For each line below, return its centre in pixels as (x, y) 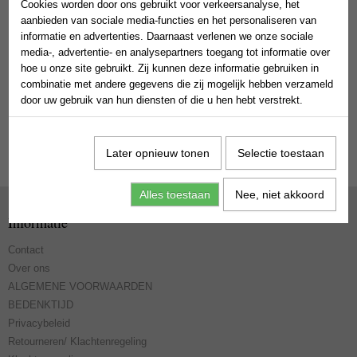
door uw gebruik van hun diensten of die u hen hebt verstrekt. (162, 100)
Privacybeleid (39, 323)
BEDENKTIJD (41, 305)
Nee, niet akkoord (279, 194)
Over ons (29, 268)
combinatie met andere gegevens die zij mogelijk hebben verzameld (177, 84)
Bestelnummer (49, 29)
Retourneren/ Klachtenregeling (77, 341)
